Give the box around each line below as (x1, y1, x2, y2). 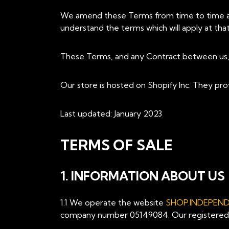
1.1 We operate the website (60, 197, 166, 208)
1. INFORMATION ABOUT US (60, 168, 225, 184)
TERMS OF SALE (60, 136, 173, 154)
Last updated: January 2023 (60, 108, 162, 119)
